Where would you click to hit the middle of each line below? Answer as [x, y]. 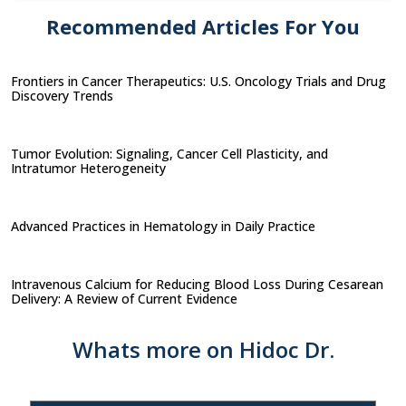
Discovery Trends [64, 95]
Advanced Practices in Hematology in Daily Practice [165, 226]
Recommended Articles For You [203, 26]
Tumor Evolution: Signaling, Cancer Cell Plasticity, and [169, 153]
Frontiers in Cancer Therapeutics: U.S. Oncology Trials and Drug [198, 81]
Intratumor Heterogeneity [90, 168]
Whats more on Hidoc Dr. [203, 349]
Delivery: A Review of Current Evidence [126, 298]
